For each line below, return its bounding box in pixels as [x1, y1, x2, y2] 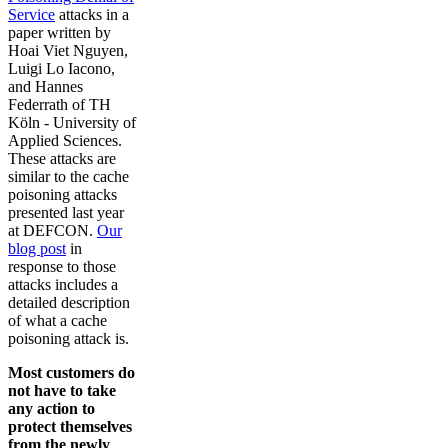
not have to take [8, 382, 116, 399]
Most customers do [8, 364, 135, 381]
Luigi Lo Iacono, [8, 60, 115, 77]
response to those [8, 258, 116, 275]
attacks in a [55, 6, 129, 23]
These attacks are [8, 150, 116, 167]
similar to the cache [8, 168, 129, 185]
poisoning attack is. [8, 330, 129, 347]
